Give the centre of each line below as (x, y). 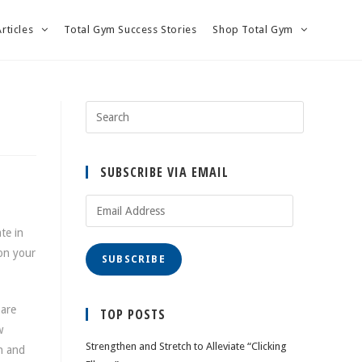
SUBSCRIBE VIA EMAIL (164, 172)
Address (104, 222)
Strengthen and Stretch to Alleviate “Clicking (186, 346)
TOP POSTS (133, 314)
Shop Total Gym (255, 29)
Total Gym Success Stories (130, 29)
